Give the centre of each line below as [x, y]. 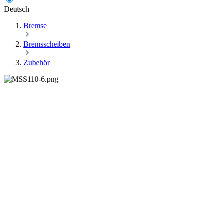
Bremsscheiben [47, 44]
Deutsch [17, 9]
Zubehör [36, 63]
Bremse [35, 26]
